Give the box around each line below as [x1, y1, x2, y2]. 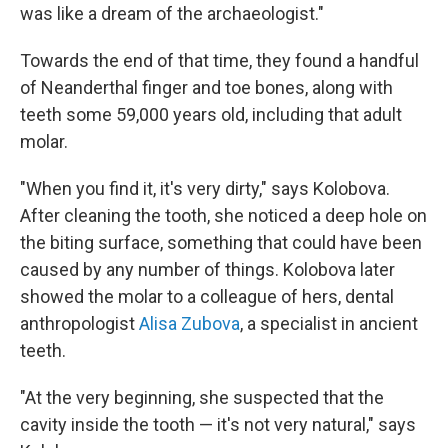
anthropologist [20, 313, 139, 335]
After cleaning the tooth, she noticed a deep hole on [20, 205, 427, 227]
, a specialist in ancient [240, 313, 418, 335]
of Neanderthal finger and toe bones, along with [20, 77, 393, 99]
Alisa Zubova [139, 313, 240, 335]
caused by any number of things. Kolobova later [20, 259, 395, 281]
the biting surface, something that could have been [20, 232, 422, 254]
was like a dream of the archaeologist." [20, 3, 324, 25]
